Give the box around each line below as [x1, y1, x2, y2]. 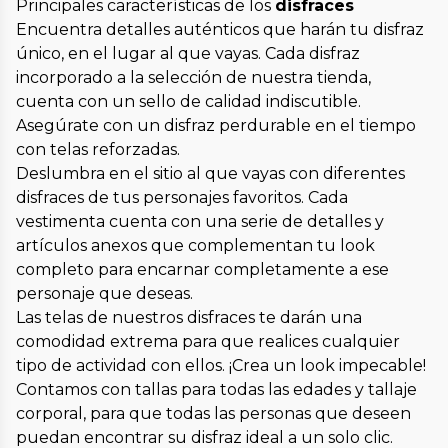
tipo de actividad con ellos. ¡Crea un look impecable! [16, 356, 426, 376]
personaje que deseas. [16, 284, 193, 304]
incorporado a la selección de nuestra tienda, [16, 68, 371, 88]
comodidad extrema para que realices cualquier [16, 332, 400, 352]
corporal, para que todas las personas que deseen [16, 404, 411, 424]
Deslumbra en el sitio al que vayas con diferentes [16, 164, 405, 184]
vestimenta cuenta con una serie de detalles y [16, 212, 384, 232]
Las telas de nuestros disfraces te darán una [16, 308, 362, 328]
